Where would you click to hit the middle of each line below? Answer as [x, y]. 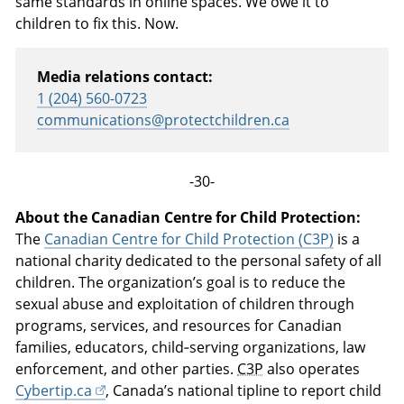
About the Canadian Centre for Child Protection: [188, 217]
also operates [312, 368]
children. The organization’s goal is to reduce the [181, 282]
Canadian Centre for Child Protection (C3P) [189, 239]
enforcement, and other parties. [127, 368]
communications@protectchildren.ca [164, 120]
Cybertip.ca [54, 390]
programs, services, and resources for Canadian [179, 325]
